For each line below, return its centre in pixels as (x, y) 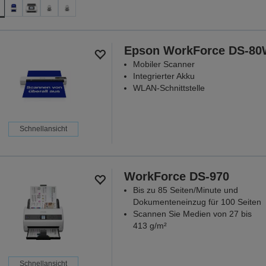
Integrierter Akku (164, 76)
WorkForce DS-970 (176, 176)
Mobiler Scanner (164, 64)
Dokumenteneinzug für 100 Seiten (197, 202)
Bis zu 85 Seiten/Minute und (185, 190)
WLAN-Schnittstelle (169, 88)
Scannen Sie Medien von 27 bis (192, 213)
